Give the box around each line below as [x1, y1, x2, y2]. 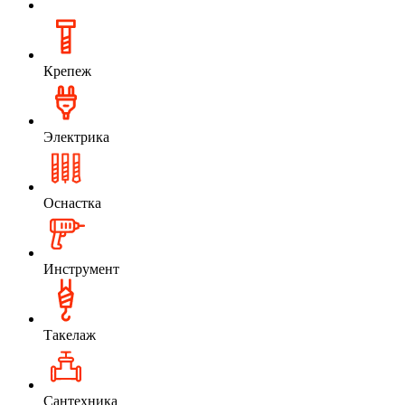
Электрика [43, 128, 109, 145]
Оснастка [43, 194, 101, 211]
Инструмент [43, 260, 119, 277]
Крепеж [43, 62, 91, 79]
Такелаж [43, 326, 96, 343]
